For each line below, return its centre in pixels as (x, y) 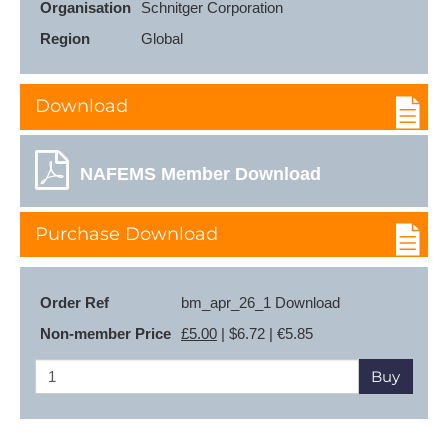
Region (65, 38)
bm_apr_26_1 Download (260, 302)
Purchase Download (126, 233)
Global (162, 38)
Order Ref (74, 302)
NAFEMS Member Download (200, 173)
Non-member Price (105, 333)
